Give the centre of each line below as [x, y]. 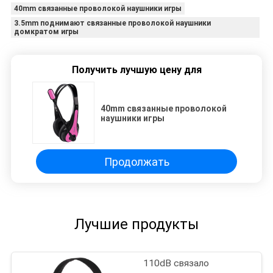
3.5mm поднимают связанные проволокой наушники [112, 23]
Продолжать [136, 161]
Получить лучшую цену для [136, 70]
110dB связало [176, 264]
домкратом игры [46, 32]
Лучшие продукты [136, 225]
